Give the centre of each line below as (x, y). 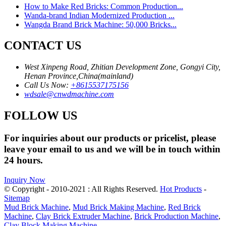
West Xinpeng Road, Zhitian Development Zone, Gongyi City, (122, 67)
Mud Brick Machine (36, 207)
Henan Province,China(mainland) (79, 76)
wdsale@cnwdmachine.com (69, 94)
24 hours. (23, 160)
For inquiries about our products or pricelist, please (110, 138)
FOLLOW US (41, 116)
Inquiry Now (25, 180)
